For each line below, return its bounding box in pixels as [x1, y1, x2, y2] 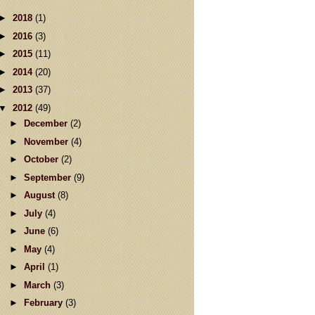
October [23, 154, 61, 165]
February [23, 297, 65, 308]
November [23, 136, 71, 147]
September [23, 172, 74, 183]
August [23, 190, 58, 200]
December [23, 118, 70, 129]
